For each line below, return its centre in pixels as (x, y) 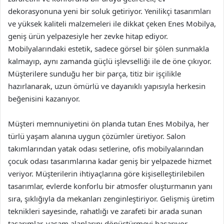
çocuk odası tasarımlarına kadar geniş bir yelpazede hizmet (110, 161)
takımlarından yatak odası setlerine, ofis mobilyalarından (106, 148)
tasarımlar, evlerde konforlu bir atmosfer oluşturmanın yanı (110, 186)
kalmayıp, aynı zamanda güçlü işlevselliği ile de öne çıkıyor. (110, 61)
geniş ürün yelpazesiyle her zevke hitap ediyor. (88, 36)
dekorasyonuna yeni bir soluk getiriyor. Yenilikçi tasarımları (109, 11)
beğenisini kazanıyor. (44, 98)
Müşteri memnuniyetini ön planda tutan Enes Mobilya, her (108, 123)
